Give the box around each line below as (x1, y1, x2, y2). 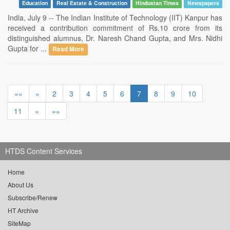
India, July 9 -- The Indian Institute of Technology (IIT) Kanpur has (8, 12, 222, 23)
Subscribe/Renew (8, 193, 57, 202)
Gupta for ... (8, 43, 49, 54)
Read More (52, 45, 85, 54)
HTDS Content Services (5, 146, 82, 157)
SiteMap (8, 219, 31, 228)
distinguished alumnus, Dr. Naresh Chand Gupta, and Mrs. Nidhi (8, 33, 222, 44)
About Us (8, 180, 33, 189)
